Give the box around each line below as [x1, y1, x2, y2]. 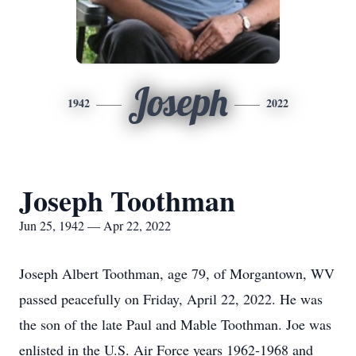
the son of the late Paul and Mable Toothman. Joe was [19, 315, 331, 334]
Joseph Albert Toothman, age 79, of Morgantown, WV [19, 264, 335, 283]
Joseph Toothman [19, 180, 235, 221]
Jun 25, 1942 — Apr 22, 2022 [19, 217, 171, 234]
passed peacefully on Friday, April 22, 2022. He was [19, 289, 323, 308]
